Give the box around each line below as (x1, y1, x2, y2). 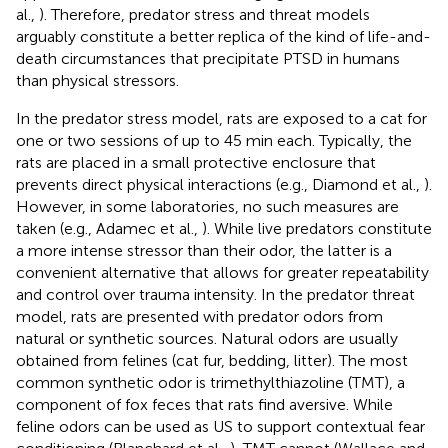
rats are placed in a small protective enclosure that (16, 152, 376, 172)
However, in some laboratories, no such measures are (16, 196, 399, 216)
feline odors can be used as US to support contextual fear (16, 416, 425, 436)
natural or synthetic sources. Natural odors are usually (16, 328, 398, 348)
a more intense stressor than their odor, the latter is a (16, 240, 392, 260)
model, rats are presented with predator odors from (16, 306, 383, 326)
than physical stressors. (16, 70, 179, 90)
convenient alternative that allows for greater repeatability (16, 262, 429, 282)
